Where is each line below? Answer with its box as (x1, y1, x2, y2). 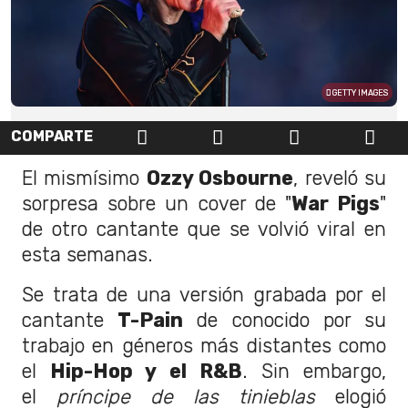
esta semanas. (22, 242, 153, 266)
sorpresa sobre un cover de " (22, 191, 291, 215)
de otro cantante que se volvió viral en (22, 217, 386, 240)
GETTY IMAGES (331, 88, 388, 98)
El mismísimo (22, 166, 147, 189)
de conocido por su (183, 308, 387, 331)
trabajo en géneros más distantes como (22, 333, 386, 357)
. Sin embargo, (241, 359, 387, 382)
